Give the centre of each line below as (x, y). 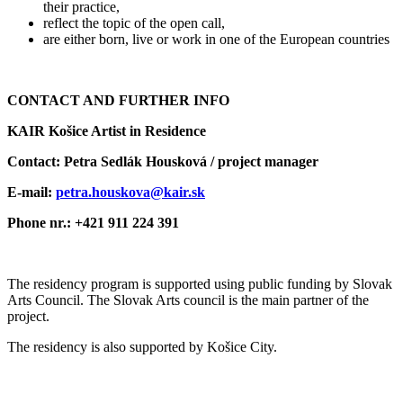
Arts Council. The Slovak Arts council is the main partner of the (188, 300)
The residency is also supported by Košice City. (142, 346)
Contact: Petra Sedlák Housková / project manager (165, 161)
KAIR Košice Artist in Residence (107, 130)
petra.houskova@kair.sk (130, 192)
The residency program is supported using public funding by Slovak (200, 283)
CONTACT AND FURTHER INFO (118, 100)
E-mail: (31, 192)
